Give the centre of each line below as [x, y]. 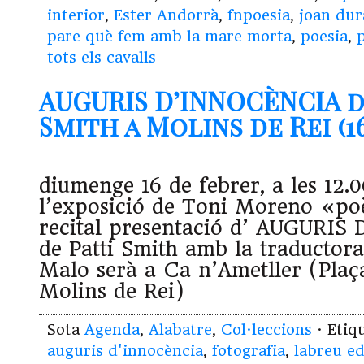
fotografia [249, 351]
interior [76, 15]
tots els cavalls [102, 58]
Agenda [112, 330]
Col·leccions [266, 330]
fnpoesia [259, 15]
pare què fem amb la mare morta [169, 37]
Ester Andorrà [166, 15]
